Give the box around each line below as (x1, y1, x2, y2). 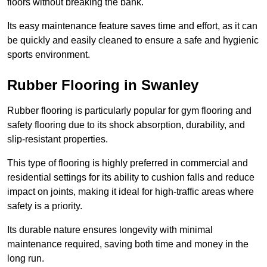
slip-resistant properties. (7, 134, 108, 145)
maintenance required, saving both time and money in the (7, 239, 249, 250)
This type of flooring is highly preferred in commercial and (7, 158, 248, 169)
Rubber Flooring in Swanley (7, 77, 198, 94)
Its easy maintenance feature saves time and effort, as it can (7, 21, 257, 32)
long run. (7, 253, 44, 264)
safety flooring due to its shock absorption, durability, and (7, 120, 245, 131)
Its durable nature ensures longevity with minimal (7, 225, 213, 235)
